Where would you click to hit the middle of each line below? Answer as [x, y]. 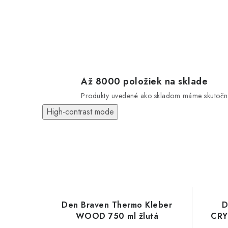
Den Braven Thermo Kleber [117, 205]
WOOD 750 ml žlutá [117, 216]
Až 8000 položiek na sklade [144, 81]
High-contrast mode [80, 112]
